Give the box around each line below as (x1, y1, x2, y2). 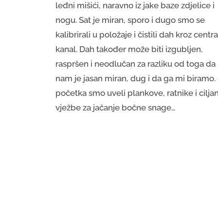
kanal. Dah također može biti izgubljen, (55, 44, 203, 54)
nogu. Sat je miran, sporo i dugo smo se (55, 15, 205, 25)
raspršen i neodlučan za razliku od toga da (55, 59, 216, 69)
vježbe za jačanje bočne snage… (55, 103, 176, 113)
